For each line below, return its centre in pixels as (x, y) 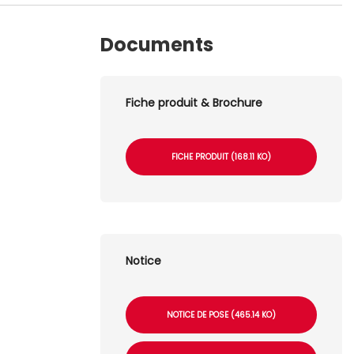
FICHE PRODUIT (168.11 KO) (221, 156)
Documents (157, 44)
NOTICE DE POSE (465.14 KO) (221, 314)
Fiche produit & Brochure (194, 102)
